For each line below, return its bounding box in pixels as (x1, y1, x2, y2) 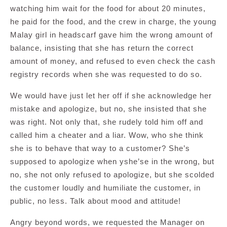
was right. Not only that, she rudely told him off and (10, 118, 203, 127)
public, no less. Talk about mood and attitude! (10, 197, 181, 206)
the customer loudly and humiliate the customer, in (10, 183, 201, 193)
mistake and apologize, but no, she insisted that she (10, 104, 207, 113)
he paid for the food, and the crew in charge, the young (10, 17, 216, 26)
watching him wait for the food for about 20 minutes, (10, 4, 206, 13)
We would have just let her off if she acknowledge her (10, 91, 212, 100)
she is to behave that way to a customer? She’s (10, 144, 190, 153)
